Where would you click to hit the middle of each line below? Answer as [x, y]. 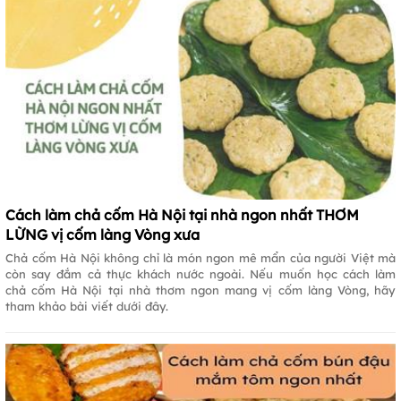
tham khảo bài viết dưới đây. [87, 306]
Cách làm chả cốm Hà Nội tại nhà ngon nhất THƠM [182, 214]
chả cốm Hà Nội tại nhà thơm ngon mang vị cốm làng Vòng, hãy [200, 290]
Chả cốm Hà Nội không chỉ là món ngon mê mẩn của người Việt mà [200, 257]
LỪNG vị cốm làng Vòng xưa [102, 234]
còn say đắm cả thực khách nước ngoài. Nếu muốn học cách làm [200, 273]
